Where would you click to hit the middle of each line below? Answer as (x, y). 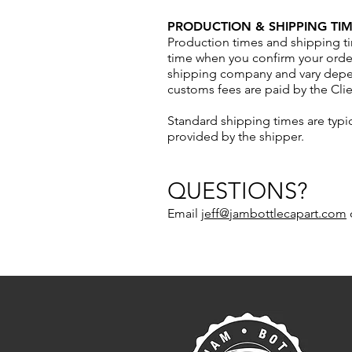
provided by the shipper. (237, 136)
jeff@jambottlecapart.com (274, 213)
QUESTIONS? (237, 191)
